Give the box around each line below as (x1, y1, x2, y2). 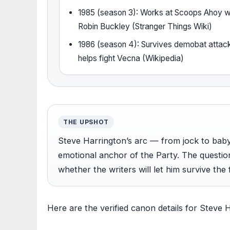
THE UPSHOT (63, 118, 109, 126)
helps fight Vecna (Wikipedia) (78, 53, 184, 64)
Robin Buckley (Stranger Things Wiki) (78, 22, 213, 32)
